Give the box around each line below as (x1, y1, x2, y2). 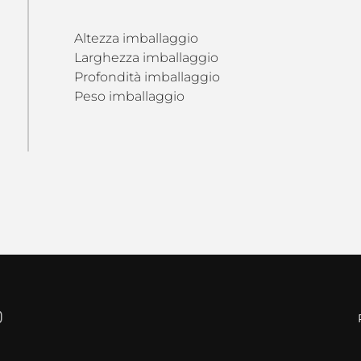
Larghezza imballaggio (73, 50, 218, 65)
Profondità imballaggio (73, 69, 220, 85)
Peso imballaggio (73, 89, 185, 104)
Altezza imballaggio (73, 31, 198, 46)
